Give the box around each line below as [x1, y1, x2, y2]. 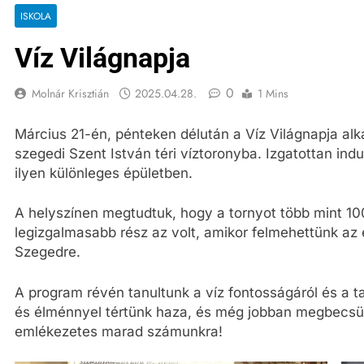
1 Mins [258, 85, 288, 102]
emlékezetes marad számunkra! [15, 323, 223, 340]
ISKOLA [20, 9, 51, 23]
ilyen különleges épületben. [15, 164, 193, 181]
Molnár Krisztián [32, 85, 109, 102]
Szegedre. [15, 244, 80, 260]
